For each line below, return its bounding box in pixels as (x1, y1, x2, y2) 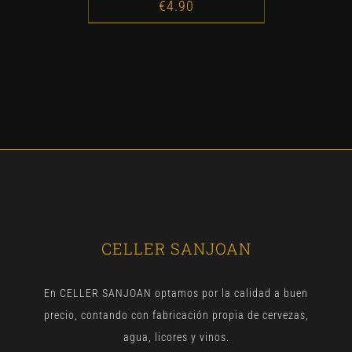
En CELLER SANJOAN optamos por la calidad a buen (44, 286, 308, 299)
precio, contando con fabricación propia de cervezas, (43, 308, 309, 321)
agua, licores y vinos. (123, 330, 229, 343)
